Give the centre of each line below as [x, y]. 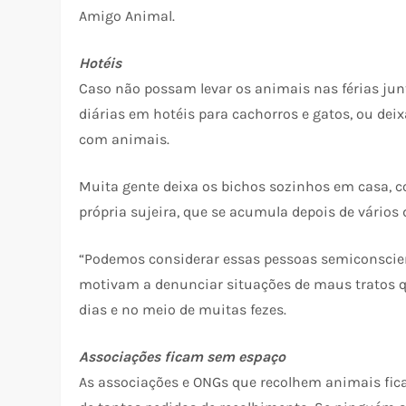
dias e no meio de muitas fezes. [183, 309]
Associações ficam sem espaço [183, 357]
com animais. [125, 139]
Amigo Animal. [127, 16]
